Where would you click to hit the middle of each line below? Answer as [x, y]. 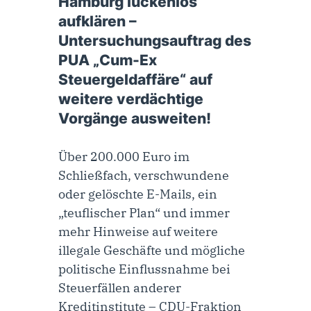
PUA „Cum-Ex [108, 60]
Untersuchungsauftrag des [155, 40]
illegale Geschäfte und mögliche [152, 250]
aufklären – [98, 21]
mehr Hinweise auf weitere [138, 231]
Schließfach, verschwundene [144, 175]
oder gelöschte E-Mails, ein [138, 194]
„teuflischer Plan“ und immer [144, 212]
